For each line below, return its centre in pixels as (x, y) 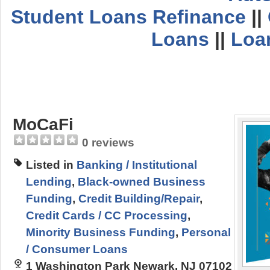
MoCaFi (43, 124)
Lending (49, 182)
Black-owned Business (142, 182)
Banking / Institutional (137, 165)
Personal (206, 232)
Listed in (51, 165)
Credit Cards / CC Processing (107, 215)
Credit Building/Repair (139, 199)
